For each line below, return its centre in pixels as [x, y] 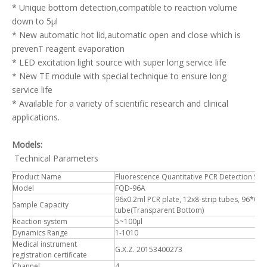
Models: [27, 145]
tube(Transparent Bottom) [159, 210]
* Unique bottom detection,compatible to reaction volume [125, 8]
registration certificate [50, 255]
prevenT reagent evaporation [68, 49]
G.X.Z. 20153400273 [149, 250]
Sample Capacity [41, 205]
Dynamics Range [40, 233]
